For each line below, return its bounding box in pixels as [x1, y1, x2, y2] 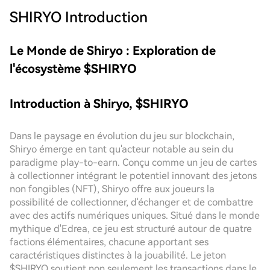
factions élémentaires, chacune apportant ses [10, 236, 209, 248]
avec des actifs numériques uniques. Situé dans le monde [10, 210, 260, 221]
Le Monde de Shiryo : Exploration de [10, 43, 216, 58]
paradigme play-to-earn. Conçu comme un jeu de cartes [10, 157, 257, 168]
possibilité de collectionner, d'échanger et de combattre [10, 196, 253, 208]
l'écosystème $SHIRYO [10, 61, 137, 76]
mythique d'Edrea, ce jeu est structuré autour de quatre [10, 223, 252, 234]
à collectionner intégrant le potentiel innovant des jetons [10, 170, 257, 181]
